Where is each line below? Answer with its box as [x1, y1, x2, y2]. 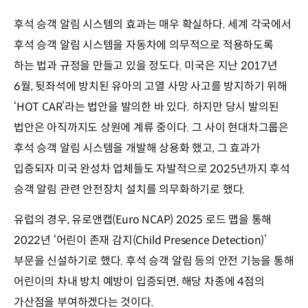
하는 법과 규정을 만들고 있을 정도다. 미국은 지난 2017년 [14, 58, 278, 73]
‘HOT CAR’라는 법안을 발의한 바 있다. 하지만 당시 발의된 [14, 99, 279, 114]
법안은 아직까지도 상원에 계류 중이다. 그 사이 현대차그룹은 [14, 120, 289, 135]
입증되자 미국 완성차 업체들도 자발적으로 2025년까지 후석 [14, 161, 291, 176]
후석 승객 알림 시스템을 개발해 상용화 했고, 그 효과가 [14, 140, 261, 155]
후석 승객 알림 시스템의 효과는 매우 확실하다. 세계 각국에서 [14, 16, 291, 32]
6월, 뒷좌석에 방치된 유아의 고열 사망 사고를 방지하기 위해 [14, 78, 287, 93]
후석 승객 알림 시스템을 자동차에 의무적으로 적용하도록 [14, 37, 274, 52]
